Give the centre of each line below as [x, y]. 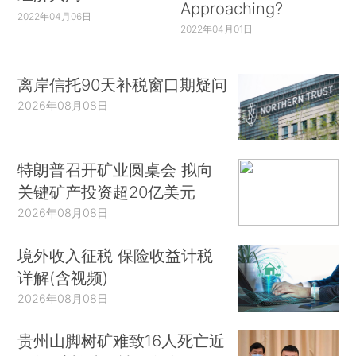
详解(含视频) [63, 277]
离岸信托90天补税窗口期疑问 [123, 84]
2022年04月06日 [55, 17]
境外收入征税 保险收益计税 [116, 255]
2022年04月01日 [216, 29]
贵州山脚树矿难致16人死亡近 [122, 341]
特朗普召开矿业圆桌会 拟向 [116, 170]
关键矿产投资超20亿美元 [107, 192]
